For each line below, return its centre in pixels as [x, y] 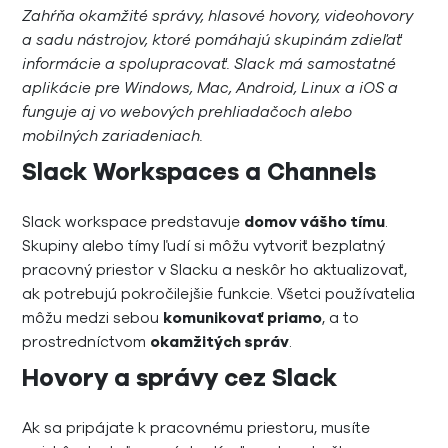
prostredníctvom [86, 342]
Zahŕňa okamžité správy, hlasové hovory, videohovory [218, 16]
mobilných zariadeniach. [113, 136]
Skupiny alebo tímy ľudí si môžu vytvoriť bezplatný [204, 246]
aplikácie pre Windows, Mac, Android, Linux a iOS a [210, 88]
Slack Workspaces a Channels [199, 172]
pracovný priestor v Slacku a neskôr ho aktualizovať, [215, 270]
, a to [341, 318]
